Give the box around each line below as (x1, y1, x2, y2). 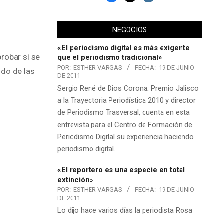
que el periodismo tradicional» (57, 53, 162, 62)
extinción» (57, 175, 93, 184)
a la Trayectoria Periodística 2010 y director (57, 95, 196, 105)
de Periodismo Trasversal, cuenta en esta (57, 108, 190, 117)
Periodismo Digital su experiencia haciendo (57, 132, 194, 141)
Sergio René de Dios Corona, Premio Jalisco (57, 83, 199, 92)
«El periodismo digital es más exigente (57, 43, 190, 52)
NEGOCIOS (112, 25, 147, 34)
